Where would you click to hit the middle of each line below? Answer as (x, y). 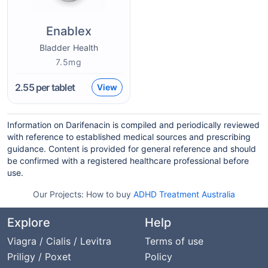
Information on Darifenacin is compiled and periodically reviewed (133, 125)
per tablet (54, 87)
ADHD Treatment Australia (184, 194)
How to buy (110, 194)
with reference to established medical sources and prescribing (129, 137)
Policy (159, 257)
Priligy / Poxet (39, 257)
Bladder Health (69, 48)
